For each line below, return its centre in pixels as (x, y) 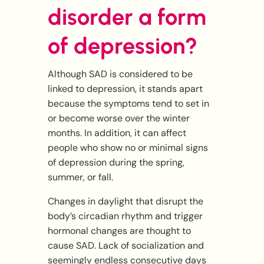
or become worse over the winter (118, 118)
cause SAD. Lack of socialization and (126, 246)
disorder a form (127, 17)
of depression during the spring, (116, 163)
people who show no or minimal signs (128, 148)
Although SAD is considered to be (120, 74)
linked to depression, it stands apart (125, 89)
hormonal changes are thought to (119, 231)
